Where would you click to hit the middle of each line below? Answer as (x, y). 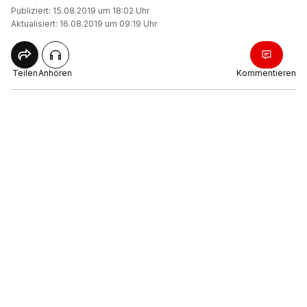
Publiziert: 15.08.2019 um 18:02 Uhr (80, 11)
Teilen (25, 73)
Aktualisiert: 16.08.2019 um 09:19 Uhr (84, 24)
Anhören (55, 73)
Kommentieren (266, 73)
